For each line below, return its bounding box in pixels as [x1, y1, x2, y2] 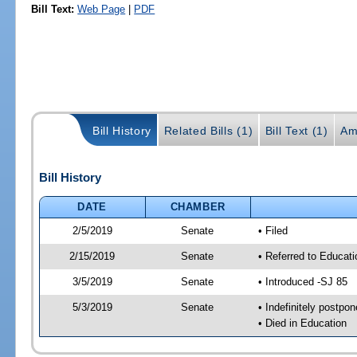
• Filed [257, 224, 288, 237]
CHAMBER [170, 200, 226, 213]
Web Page [77, 2, 126, 15]
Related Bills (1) [163, 124, 253, 137]
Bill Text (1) [265, 124, 328, 137]
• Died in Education [257, 316, 347, 329]
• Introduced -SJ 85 [257, 275, 347, 288]
